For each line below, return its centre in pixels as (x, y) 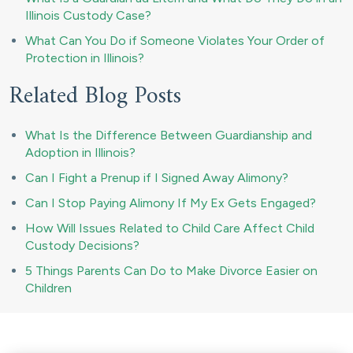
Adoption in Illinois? (80, 152)
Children (48, 288)
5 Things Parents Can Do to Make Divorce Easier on (171, 271)
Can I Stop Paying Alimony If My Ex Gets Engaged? (171, 203)
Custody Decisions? (82, 245)
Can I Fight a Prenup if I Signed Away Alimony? (157, 178)
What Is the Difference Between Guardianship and (169, 135)
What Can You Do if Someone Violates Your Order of (175, 41)
